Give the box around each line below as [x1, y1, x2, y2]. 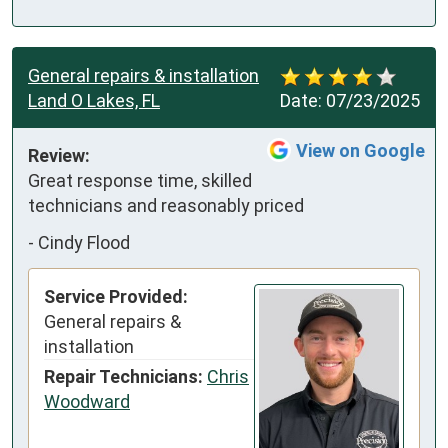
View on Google [296, 139, 425, 161]
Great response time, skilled [28, 169, 252, 191]
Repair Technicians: [44, 365, 203, 387]
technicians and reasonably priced [28, 194, 304, 216]
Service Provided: [44, 285, 188, 307]
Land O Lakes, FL [28, 89, 160, 111]
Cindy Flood [38, 232, 130, 254]
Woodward [44, 390, 130, 412]
